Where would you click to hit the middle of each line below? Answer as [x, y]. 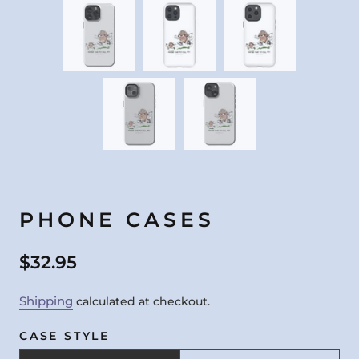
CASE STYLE [65, 336]
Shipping [46, 301]
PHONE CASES [117, 220]
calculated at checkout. [141, 301]
